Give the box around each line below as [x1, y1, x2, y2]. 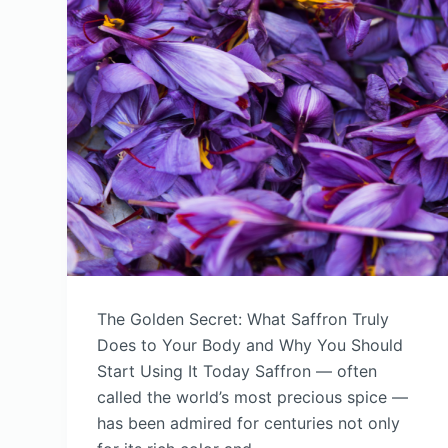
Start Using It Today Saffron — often [97, 361, 378, 382]
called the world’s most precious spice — [97, 387, 409, 408]
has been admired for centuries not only [97, 413, 401, 434]
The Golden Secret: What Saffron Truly [97, 309, 390, 330]
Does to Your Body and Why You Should [97, 335, 404, 356]
